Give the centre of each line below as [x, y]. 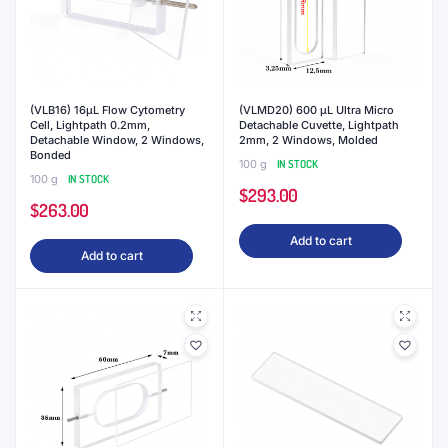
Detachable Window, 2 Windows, [117, 140]
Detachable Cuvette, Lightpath [319, 125]
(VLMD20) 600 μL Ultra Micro [316, 110]
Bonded [50, 155]
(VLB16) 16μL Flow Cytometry [107, 110]
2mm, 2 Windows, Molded [308, 140]
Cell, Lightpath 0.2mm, [90, 125]
